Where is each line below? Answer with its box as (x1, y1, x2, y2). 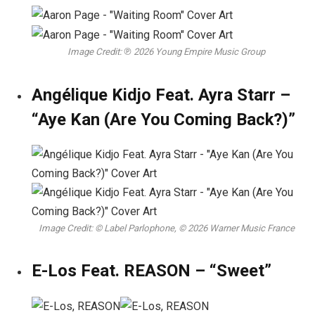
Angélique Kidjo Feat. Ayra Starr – (32, 84, 290, 105)
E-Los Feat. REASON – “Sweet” (32, 260, 271, 281)
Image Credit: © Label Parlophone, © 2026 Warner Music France (38, 222, 295, 233)
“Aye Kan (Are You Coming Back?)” (32, 109, 295, 129)
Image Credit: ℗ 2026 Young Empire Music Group (67, 46, 265, 58)
